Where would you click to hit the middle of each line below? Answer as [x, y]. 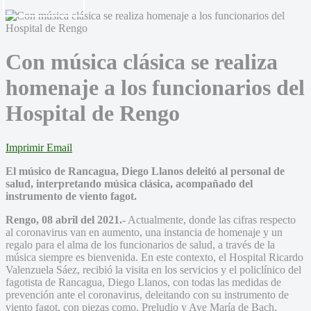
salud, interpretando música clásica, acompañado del [129, 183]
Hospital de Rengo [93, 114]
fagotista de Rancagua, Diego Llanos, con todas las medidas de [143, 282]
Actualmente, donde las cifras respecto [211, 219]
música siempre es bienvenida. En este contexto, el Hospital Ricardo [154, 257]
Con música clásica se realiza [142, 62]
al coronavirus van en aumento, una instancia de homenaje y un [144, 232]
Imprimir [25, 147]
